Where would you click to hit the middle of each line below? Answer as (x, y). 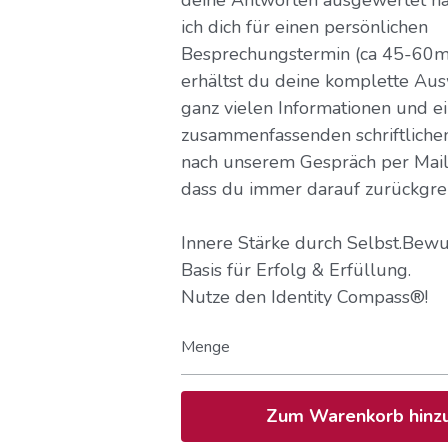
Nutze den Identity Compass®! (304, 296)
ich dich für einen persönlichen (304, 26)
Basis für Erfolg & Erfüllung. (295, 269)
